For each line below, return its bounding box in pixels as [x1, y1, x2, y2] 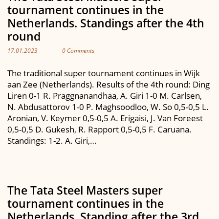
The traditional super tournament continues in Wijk [7, 67, 200, 79]
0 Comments [62, 46, 94, 55]
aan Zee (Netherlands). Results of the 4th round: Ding [7, 78, 210, 90]
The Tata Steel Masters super [7, 182, 163, 198]
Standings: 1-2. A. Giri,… [7, 134, 96, 146]
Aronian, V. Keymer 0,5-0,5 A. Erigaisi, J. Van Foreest [7, 112, 203, 124]
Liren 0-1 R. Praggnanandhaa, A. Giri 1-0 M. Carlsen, [7, 89, 202, 101]
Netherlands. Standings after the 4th [7, 15, 204, 31]
